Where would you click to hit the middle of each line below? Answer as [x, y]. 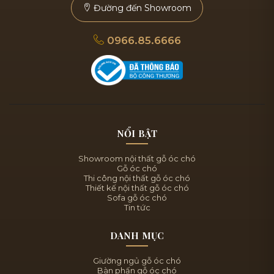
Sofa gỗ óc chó [137, 197]
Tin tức [137, 207]
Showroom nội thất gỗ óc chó [137, 158]
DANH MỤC [137, 235]
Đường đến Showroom [141, 8]
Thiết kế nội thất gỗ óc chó [137, 187]
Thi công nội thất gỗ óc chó [137, 178]
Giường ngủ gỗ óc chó [137, 260]
